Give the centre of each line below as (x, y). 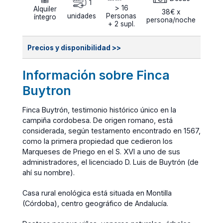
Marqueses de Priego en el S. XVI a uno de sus (101, 151)
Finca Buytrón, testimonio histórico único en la (99, 110)
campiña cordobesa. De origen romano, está (98, 120)
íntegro (45, 17)
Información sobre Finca (96, 75)
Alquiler (45, 9)
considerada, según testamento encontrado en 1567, (111, 130)
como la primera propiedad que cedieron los (98, 141)
